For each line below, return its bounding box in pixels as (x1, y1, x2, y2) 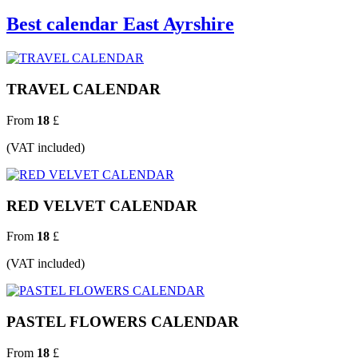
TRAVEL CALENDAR (6, 81, 161, 98)
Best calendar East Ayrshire (6, 14, 234, 35)
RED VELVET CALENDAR (6, 197, 197, 214)
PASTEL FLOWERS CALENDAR (6, 312, 239, 330)
